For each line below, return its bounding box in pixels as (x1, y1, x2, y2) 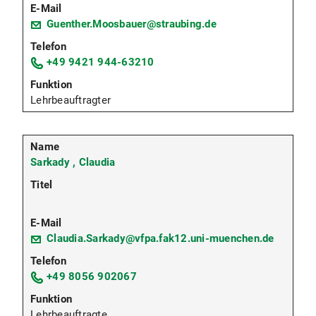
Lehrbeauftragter (30, 93, 111, 107)
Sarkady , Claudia (30, 155, 116, 169)
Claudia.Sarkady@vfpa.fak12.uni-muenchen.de (47, 231, 274, 245)
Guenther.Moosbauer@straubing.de (47, 17, 217, 30)
